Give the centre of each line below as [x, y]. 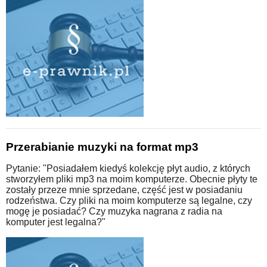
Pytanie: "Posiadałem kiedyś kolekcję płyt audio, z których [128, 168]
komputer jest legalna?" [56, 222]
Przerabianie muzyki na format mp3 [102, 147]
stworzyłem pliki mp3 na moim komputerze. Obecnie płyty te [132, 179]
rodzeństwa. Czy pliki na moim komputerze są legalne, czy [129, 200]
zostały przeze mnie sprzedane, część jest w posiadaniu [124, 190]
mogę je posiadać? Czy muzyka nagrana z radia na [114, 211]
